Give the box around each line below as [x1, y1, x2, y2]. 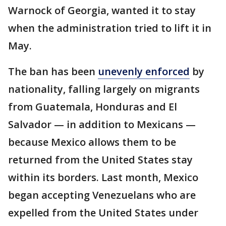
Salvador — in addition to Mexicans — [8, 118, 196, 131]
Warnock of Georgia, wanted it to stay [8, 4, 196, 17]
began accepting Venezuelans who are [8, 188, 196, 202]
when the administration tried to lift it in [8, 21, 211, 35]
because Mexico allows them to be [8, 135, 176, 149]
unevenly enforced [98, 65, 190, 78]
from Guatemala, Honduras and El [8, 100, 177, 114]
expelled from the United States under [8, 206, 198, 219]
